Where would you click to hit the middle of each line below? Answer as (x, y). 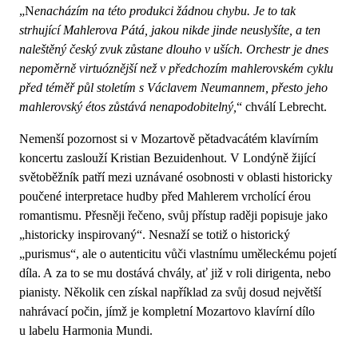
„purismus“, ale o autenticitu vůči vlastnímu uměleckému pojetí (178, 253)
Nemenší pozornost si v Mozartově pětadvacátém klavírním (169, 138)
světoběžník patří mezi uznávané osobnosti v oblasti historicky (176, 177)
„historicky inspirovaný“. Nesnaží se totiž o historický (155, 234)
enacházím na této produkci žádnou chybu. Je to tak (165, 10)
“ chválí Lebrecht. (282, 106)
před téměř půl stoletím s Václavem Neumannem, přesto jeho (173, 87)
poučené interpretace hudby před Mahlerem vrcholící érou (165, 196)
